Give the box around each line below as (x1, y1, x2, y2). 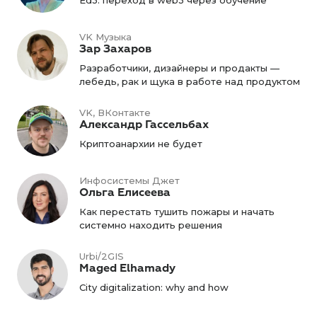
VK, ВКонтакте (79, 107, 151, 118)
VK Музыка (79, 31, 132, 42)
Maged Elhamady (79, 261, 175, 275)
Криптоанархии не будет (79, 138, 202, 149)
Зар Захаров (79, 42, 151, 56)
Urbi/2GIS (79, 250, 124, 262)
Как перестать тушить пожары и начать (79, 206, 275, 217)
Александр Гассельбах (79, 117, 209, 132)
